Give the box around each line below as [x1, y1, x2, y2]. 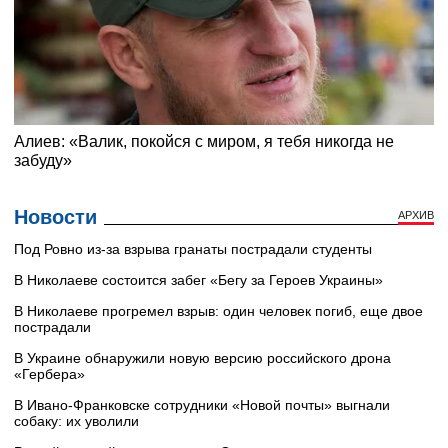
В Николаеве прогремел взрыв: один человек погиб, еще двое [14, 302, 423, 319]
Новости [14, 205, 97, 228]
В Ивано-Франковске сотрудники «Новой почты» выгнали [14, 396, 390, 413]
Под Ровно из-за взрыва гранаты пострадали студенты [14, 240, 372, 257]
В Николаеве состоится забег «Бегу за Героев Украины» [14, 271, 383, 288]
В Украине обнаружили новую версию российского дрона [14, 349, 391, 366]
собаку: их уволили [14, 412, 139, 429]
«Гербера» [14, 365, 85, 382]
